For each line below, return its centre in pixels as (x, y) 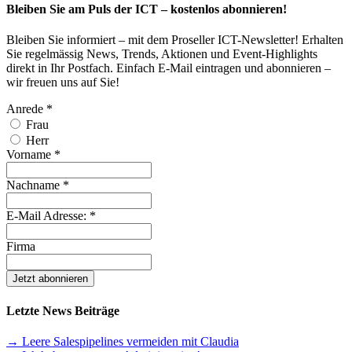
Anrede (26, 109)
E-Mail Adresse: (48, 216)
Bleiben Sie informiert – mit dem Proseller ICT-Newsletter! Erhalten (175, 40)
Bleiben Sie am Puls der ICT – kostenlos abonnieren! (147, 9)
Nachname (35, 185)
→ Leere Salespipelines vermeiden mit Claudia (123, 341)
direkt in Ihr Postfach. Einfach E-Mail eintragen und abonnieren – (169, 68)
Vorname (30, 155)
